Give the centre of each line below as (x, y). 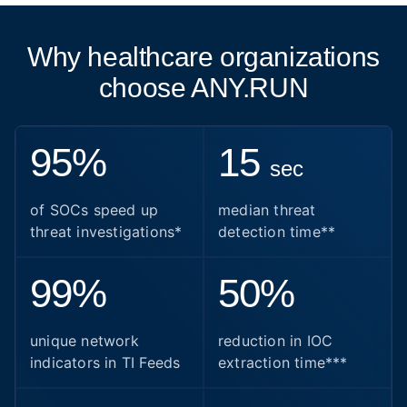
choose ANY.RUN (203, 88)
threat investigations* (106, 232)
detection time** (277, 232)
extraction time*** (283, 362)
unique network (84, 341)
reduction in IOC (276, 341)
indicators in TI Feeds (105, 362)
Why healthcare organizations (203, 57)
